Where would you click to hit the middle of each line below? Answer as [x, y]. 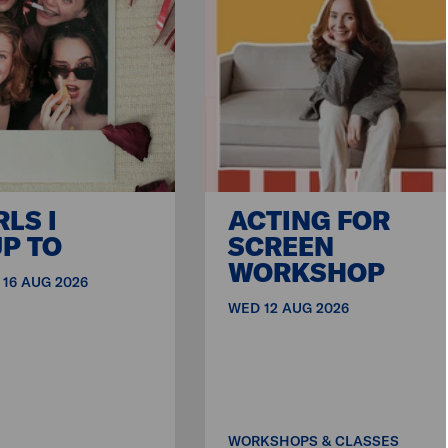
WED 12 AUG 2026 [289, 308]
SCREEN [281, 247]
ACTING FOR [309, 221]
